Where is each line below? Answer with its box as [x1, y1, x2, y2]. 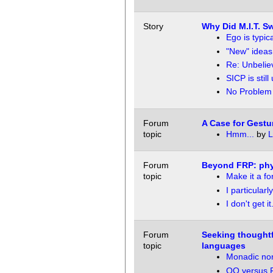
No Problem [225, 87, 272, 97]
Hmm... [225, 129, 257, 140]
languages [201, 241, 246, 251]
